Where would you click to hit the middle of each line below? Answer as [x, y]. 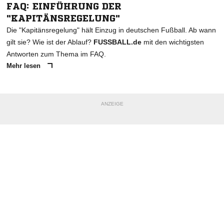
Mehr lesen [24, 65]
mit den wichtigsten [173, 42]
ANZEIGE [112, 103]
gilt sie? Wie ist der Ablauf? [50, 42]
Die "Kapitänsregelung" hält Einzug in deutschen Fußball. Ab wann [111, 30]
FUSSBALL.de [117, 42]
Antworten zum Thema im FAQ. [56, 54]
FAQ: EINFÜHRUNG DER [64, 6]
